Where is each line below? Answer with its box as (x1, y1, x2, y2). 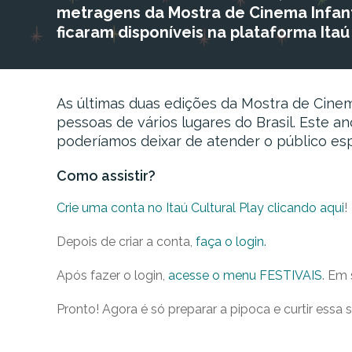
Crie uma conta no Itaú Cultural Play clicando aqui (57, 200, 344, 215)
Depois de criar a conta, (57, 234, 196, 249)
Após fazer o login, (57, 268, 168, 283)
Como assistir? (57, 167, 156, 184)
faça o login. (196, 234, 266, 249)
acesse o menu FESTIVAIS (168, 268, 322, 283)
